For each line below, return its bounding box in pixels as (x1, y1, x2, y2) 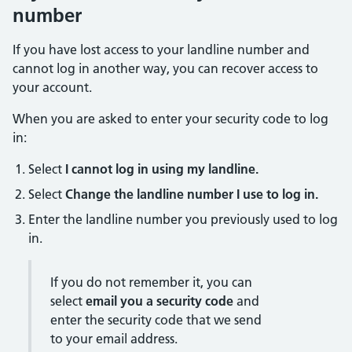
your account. (13, 79, 92, 95)
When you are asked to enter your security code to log (13, 111, 328, 126)
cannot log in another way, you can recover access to (13, 60, 318, 76)
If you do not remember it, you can (50, 274, 252, 290)
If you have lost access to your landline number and (13, 42, 310, 57)
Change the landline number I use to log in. (65, 186, 318, 202)
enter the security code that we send (50, 312, 262, 328)
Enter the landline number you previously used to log (28, 211, 338, 227)
